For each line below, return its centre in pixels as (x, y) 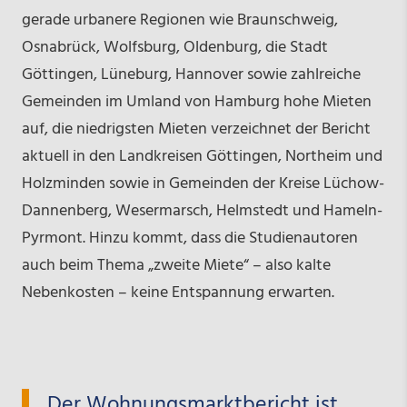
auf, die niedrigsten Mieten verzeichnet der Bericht (196, 130)
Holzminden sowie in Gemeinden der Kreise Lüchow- (203, 184)
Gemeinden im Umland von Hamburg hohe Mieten (196, 103)
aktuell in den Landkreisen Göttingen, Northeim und (202, 157)
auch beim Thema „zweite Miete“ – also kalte (176, 266)
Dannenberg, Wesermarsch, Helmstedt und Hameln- (202, 212)
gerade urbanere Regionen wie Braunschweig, (179, 21)
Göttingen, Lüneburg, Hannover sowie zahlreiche (191, 75)
